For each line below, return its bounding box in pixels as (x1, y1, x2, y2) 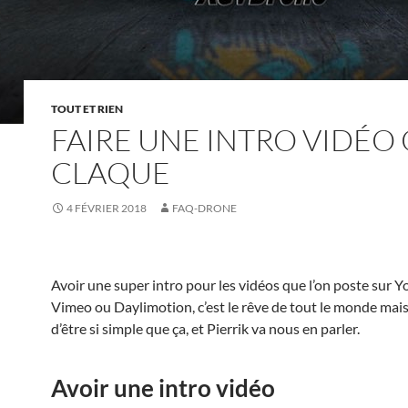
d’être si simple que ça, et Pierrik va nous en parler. (51, 320, 360, 337)
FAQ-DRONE (172, 201, 237, 215)
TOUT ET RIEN (51, 102, 123, 116)
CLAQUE (51, 154, 170, 191)
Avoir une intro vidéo (51, 373, 275, 403)
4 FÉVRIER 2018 (66, 201, 147, 215)
